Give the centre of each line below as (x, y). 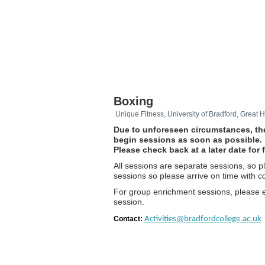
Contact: (128, 219)
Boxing (133, 101)
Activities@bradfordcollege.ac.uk (203, 219)
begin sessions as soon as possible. (188, 139)
